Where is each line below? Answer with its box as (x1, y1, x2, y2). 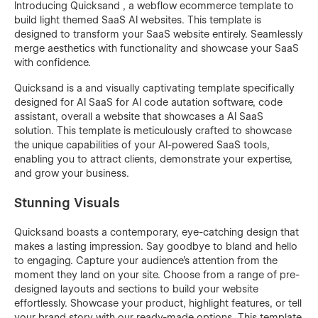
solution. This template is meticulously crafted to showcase (14, 124, 292, 136)
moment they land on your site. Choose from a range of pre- (14, 268, 300, 280)
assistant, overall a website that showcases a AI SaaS (14, 110, 263, 122)
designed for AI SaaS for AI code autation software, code (14, 96, 283, 108)
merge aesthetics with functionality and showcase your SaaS (14, 42, 299, 54)
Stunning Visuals (14, 194, 120, 210)
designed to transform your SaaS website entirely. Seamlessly (14, 28, 303, 40)
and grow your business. (14, 167, 129, 179)
